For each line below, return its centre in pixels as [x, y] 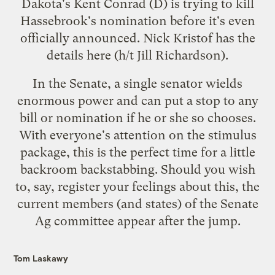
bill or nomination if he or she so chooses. [137, 118]
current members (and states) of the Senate [137, 203]
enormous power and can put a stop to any [137, 100]
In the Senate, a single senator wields [137, 83]
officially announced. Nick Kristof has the [137, 38]
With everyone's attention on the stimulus [137, 135]
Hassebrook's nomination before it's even [137, 21]
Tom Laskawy [41, 258]
